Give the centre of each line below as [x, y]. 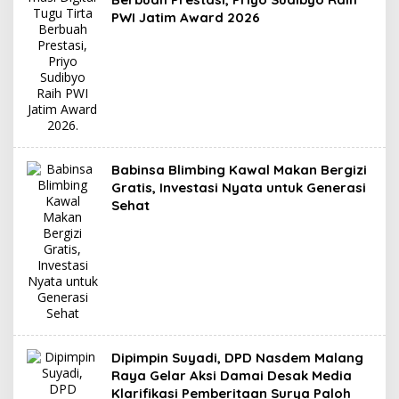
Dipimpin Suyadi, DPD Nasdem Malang [237, 358]
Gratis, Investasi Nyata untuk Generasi [239, 187]
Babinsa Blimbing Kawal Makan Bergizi [239, 170]
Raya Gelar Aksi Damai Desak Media [232, 375]
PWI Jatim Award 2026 [186, 17]
